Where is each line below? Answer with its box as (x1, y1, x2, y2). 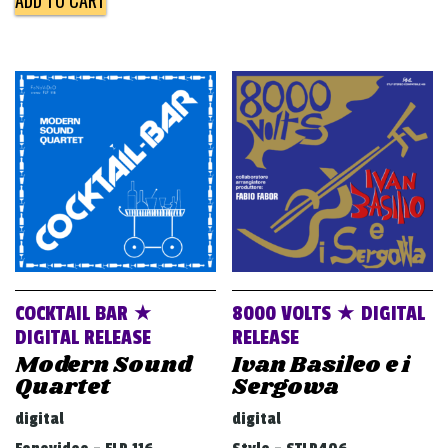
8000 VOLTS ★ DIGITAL (232, 302, 426, 326)
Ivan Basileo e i (232, 349, 411, 382)
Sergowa (232, 371, 340, 404)
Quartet (15, 371, 110, 404)
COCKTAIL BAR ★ (15, 302, 153, 326)
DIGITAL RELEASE (15, 326, 151, 350)
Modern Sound (15, 349, 192, 382)
